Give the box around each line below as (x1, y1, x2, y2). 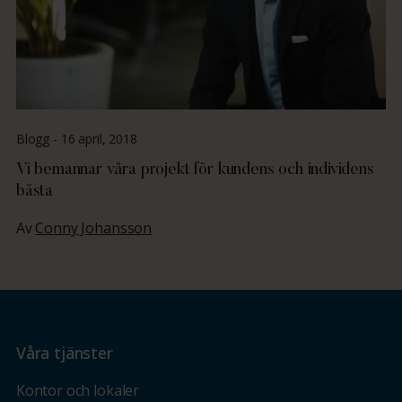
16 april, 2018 (60, 129, 137, 147)
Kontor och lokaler (15, 380, 140, 400)
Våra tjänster (15, 341, 113, 363)
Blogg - (15, 129, 61, 147)
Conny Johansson (35, 217, 153, 238)
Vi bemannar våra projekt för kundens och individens (15, 162, 374, 179)
